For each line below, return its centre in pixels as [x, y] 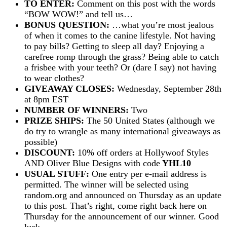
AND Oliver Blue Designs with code [92, 163]
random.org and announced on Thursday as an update [123, 195]
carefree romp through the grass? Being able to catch [122, 56]
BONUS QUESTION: [67, 25]
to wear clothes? [54, 78]
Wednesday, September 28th [168, 88]
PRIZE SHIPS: [54, 120]
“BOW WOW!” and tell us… [79, 14]
